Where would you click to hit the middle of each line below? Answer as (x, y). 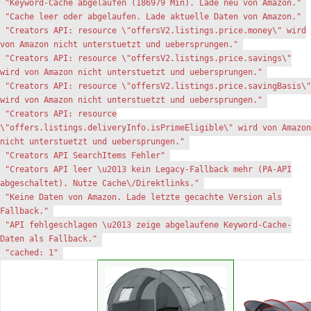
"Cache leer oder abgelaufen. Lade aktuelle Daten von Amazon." (153, 17)
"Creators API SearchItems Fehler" (85, 155)
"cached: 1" (32, 253)
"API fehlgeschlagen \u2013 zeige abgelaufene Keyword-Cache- (148, 225)
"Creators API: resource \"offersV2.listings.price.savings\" (148, 58)
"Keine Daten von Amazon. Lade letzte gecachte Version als (143, 197)
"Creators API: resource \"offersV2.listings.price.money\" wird (155, 31)
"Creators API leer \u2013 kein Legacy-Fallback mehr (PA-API (148, 169)
